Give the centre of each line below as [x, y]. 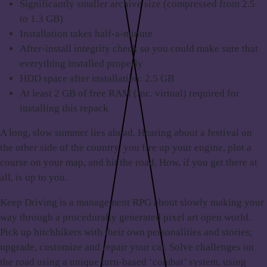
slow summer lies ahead [83, 133]
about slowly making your [208, 202]
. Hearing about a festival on [193, 133]
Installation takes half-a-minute [86, 33]
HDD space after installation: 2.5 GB [97, 78]
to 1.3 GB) [42, 18]
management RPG [114, 202]
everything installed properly [82, 63]
